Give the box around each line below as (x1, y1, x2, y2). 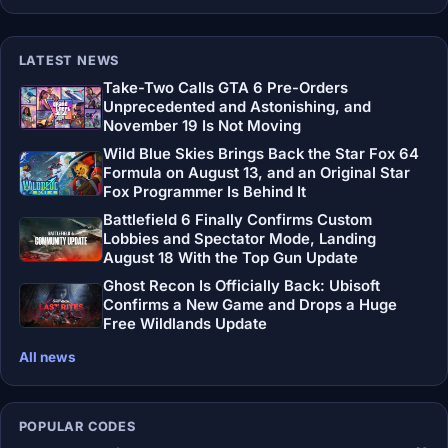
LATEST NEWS (18, 53, 120, 69)
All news (18, 348, 76, 365)
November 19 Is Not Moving (102, 117, 301, 136)
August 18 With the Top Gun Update (102, 248, 358, 267)
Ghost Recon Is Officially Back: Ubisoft (102, 276, 380, 295)
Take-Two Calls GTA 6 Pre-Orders (102, 79, 348, 98)
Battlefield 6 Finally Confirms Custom (102, 210, 372, 229)
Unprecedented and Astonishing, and (102, 98, 371, 117)
